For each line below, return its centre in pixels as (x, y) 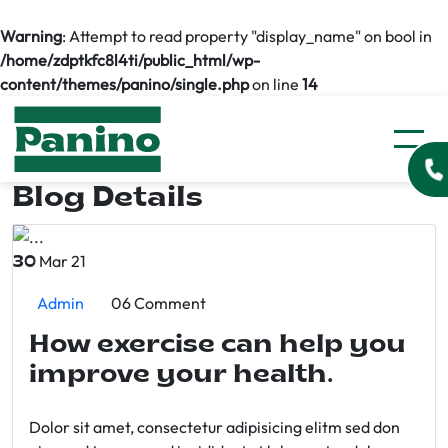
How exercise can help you (217, 345)
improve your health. (181, 375)
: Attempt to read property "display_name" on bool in (247, 36)
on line (275, 84)
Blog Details (107, 198)
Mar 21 (61, 261)
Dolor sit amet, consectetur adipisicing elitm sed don (214, 427)
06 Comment (158, 303)
